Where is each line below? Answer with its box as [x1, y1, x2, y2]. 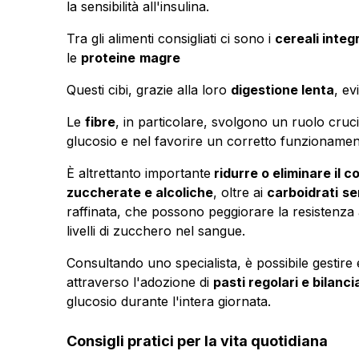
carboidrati [266, 184, 338, 200]
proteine [80, 49, 135, 66]
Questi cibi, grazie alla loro [66, 81, 231, 98]
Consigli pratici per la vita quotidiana [66, 332, 328, 349]
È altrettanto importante [66, 164, 211, 181]
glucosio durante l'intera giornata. [66, 292, 271, 309]
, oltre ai [212, 184, 267, 200]
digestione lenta [230, 81, 334, 98]
